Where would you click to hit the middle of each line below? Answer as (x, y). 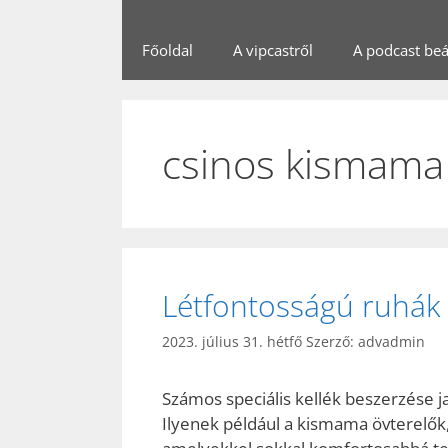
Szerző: (332, 342)
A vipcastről (273, 50)
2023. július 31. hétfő (232, 342)
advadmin (391, 342)
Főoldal (167, 50)
